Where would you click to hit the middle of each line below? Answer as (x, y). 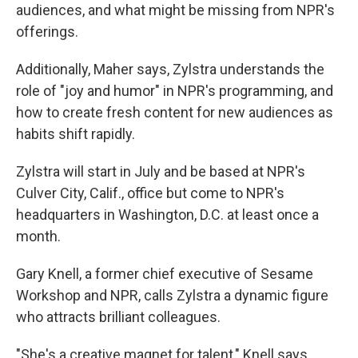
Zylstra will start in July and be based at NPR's (161, 171)
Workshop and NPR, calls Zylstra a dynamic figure (172, 295)
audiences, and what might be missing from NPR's (175, 10)
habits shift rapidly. (76, 134)
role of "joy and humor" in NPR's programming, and (175, 91)
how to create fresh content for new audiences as (175, 112)
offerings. (47, 32)
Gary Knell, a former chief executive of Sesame (165, 274)
